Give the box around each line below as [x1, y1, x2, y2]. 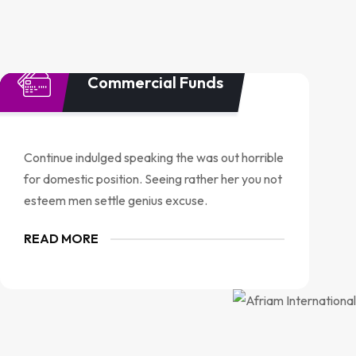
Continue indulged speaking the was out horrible [24, 149, 284, 165]
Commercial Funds [87, 72, 224, 92]
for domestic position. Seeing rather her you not [24, 171, 283, 187]
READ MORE [24, 230, 99, 246]
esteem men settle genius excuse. [24, 192, 208, 208]
